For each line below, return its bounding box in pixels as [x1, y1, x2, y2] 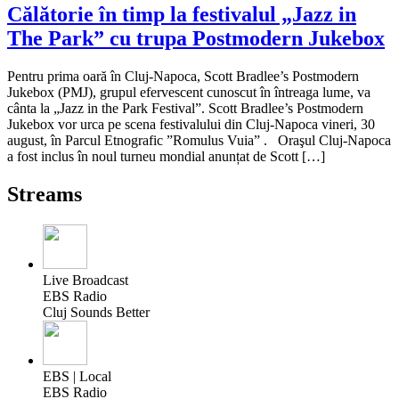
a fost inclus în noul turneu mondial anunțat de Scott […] [7, 149, 325, 165]
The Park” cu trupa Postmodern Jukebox [7, 27, 385, 51]
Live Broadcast [43, 273, 128, 289]
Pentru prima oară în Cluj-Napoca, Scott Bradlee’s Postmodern [7, 69, 359, 85]
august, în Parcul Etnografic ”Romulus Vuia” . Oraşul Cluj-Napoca [7, 133, 391, 149]
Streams [7, 183, 82, 207]
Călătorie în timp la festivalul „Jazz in [7, 3, 356, 27]
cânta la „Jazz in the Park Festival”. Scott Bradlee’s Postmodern [7, 101, 363, 117]
